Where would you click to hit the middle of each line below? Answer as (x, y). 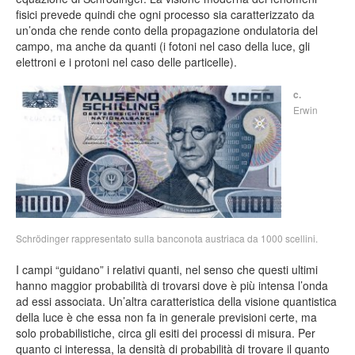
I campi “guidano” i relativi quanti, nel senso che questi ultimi (167, 269)
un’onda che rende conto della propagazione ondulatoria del (167, 31)
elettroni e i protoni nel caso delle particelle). (126, 62)
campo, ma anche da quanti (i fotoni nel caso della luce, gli (163, 46)
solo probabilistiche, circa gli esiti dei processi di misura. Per (166, 332)
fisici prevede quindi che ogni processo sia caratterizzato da (165, 15)
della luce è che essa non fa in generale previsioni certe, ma (166, 317)
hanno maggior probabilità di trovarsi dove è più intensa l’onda (172, 285)
